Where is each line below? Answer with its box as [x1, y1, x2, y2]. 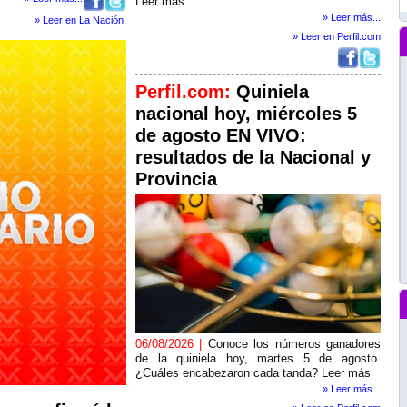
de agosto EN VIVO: [135, 125, 306, 145]
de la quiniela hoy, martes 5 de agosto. [135, 352, 381, 365]
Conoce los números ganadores [207, 337, 382, 351]
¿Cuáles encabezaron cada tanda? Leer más [135, 366, 371, 380]
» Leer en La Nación [35, 14, 124, 25]
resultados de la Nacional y [135, 147, 371, 167]
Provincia [135, 169, 217, 189]
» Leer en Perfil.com [293, 31, 381, 42]
